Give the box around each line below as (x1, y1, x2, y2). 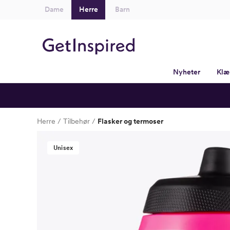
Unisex (53, 144, 73, 151)
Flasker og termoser (98, 117, 163, 125)
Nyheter (172, 68, 200, 76)
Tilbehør (63, 117, 90, 125)
